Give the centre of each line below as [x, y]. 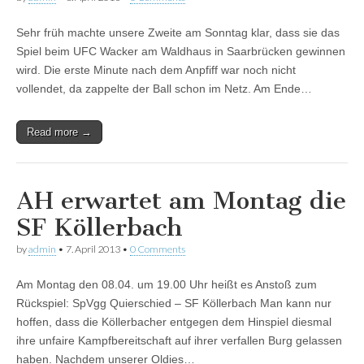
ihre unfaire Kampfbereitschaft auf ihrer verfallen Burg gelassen [179, 341]
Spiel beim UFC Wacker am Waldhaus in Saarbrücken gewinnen [181, 52]
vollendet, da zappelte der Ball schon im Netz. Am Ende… [164, 89]
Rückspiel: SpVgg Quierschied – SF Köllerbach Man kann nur [174, 303]
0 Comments [158, 249]
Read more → [59, 132]
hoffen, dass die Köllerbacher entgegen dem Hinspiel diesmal [174, 322]
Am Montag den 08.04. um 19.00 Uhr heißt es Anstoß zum [167, 285]
